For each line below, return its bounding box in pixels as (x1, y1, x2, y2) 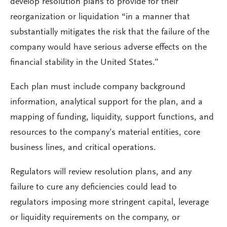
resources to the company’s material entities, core (10, 128, 200, 137)
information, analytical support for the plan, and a (10, 98, 203, 107)
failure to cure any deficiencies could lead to (10, 183, 177, 192)
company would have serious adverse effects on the (10, 43, 207, 52)
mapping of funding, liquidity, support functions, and (10, 113, 214, 122)
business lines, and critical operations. (10, 143, 156, 153)
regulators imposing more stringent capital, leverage (10, 198, 209, 207)
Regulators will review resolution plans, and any (10, 168, 192, 177)
